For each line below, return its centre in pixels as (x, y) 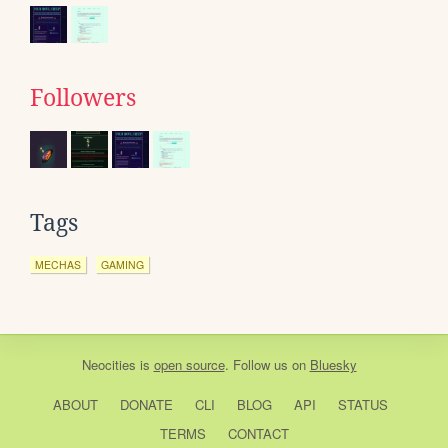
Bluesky (333, 365)
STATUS (362, 405)
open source (189, 365)
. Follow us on (267, 365)
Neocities (108, 365)
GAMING (122, 265)
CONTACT (258, 434)
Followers (83, 98)
